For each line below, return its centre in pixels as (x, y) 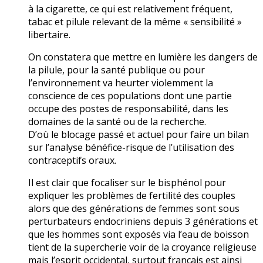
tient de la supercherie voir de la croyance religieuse (142, 247)
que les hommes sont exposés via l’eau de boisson (139, 235)
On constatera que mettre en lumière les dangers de (143, 57)
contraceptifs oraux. (72, 161)
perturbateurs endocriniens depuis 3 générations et (143, 222)
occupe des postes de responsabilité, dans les (128, 109)
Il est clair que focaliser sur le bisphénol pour (127, 183)
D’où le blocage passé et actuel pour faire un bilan (139, 135)
